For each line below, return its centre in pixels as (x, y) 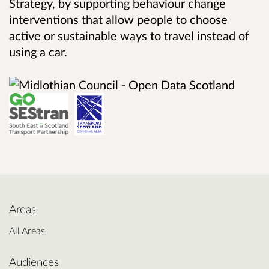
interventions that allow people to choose (118, 19)
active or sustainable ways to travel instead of (129, 35)
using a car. (38, 51)
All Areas (27, 231)
